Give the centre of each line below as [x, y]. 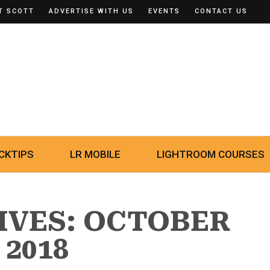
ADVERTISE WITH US [91, 11]
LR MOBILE [95, 154]
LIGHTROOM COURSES [211, 154]
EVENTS [164, 11]
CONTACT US [221, 11]
